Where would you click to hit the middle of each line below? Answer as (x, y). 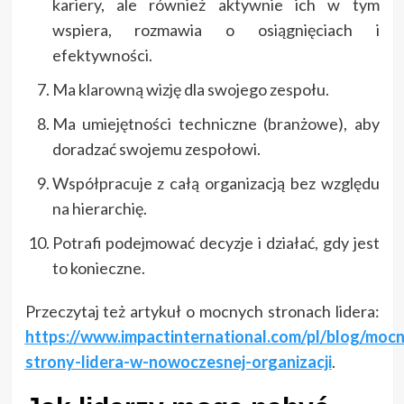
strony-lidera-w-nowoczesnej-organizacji (178, 361)
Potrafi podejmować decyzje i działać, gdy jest (216, 242)
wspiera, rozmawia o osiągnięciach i (216, 29)
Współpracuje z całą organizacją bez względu (216, 183)
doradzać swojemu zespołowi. (156, 148)
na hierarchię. (99, 208)
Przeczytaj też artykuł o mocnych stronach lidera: (202, 311)
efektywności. (102, 55)
